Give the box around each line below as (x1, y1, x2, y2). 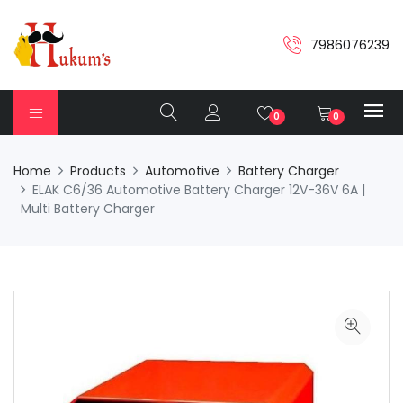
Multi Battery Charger (21, 200, 155, 218)
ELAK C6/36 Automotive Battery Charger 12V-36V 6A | (32, 181, 365, 199)
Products (70, 162, 126, 180)
